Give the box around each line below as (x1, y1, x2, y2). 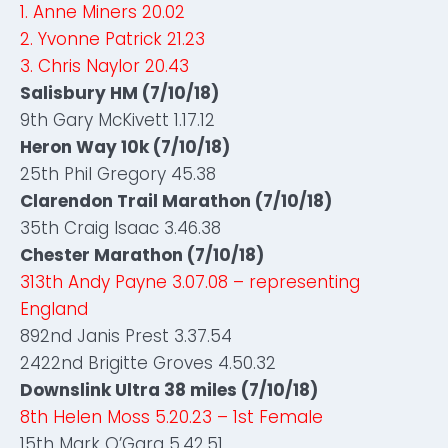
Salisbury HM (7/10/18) (20, 81, 219, 105)
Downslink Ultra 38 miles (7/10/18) (20, 378, 318, 402)
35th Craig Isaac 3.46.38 (20, 216, 221, 240)
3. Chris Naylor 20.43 (20, 54, 189, 78)
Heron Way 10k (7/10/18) (20, 135, 230, 159)
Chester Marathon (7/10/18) (20, 243, 264, 267)
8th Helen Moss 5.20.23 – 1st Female (20, 405, 323, 429)
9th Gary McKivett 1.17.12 (20, 108, 215, 132)
